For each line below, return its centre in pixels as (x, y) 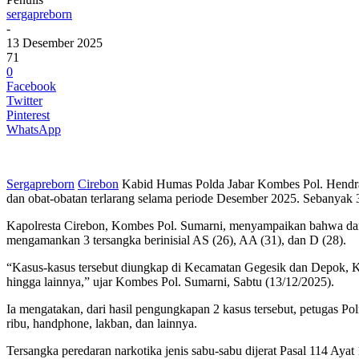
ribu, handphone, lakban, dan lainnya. (102, 323)
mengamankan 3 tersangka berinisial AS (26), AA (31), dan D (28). (176, 240)
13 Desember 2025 (54, 42)
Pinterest (28, 115)
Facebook (31, 86)
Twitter (24, 100)
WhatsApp (34, 129)
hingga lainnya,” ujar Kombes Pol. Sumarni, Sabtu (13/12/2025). (170, 281)
